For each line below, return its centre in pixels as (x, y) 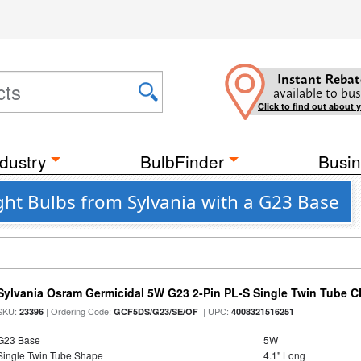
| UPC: (215, 311)
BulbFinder (182, 161)
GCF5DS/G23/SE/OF (156, 311)
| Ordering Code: (79, 311)
